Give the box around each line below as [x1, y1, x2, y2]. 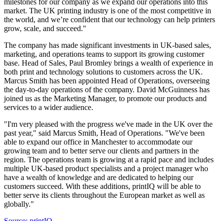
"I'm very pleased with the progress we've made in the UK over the [4, 120, 213, 129]
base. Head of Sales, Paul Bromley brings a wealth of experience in [4, 59, 213, 68]
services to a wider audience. [4, 103, 93, 112]
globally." [4, 200, 34, 209]
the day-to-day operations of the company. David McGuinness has [4, 85, 210, 94]
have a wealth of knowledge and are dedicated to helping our [4, 173, 193, 182]
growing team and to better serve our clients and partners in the [4, 147, 199, 155]
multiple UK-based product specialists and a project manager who [4, 164, 208, 173]
